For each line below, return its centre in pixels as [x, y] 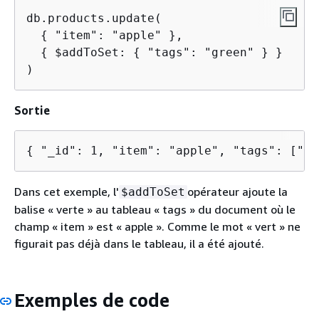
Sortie [32, 110]
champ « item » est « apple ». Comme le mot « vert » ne [157, 226]
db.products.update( [94, 18]
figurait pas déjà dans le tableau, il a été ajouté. [139, 243]
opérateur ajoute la [237, 191]
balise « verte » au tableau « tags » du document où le [155, 209]
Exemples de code [92, 300]
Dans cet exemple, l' [67, 191]
